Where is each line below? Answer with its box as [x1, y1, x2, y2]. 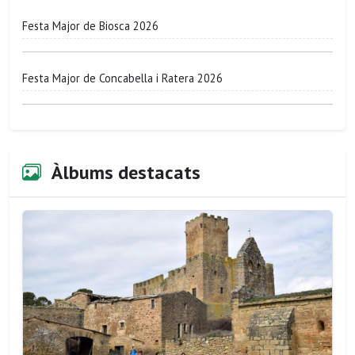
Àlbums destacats [48, 160, 200, 185]
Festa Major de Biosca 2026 [22, 17, 158, 33]
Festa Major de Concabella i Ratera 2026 [22, 70, 223, 86]
